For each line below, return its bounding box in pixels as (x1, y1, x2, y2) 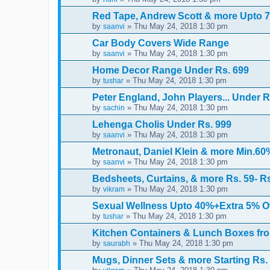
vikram (103, 184, 125, 193)
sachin (103, 103, 125, 112)
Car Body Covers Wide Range (92, 37, 229, 48)
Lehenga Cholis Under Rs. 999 (92, 119, 231, 130)
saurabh (103, 239, 130, 248)
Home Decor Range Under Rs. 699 (92, 64, 249, 75)
